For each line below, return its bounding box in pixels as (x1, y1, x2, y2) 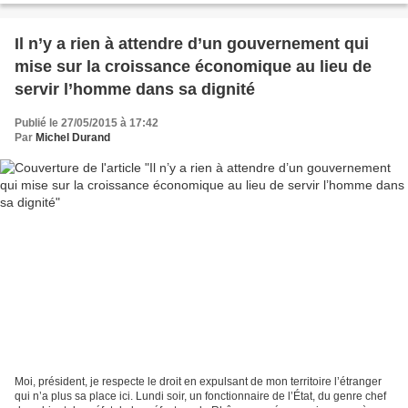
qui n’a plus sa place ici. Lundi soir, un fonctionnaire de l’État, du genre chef (15, 389, 386, 403)
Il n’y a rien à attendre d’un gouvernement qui (15, 35, 369, 54)
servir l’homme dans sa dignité (15, 80, 255, 99)
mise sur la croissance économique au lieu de (15, 57, 372, 76)
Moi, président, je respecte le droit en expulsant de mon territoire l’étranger (15, 374, 382, 388)
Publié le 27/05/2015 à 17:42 (15, 117, 158, 130)
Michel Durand (36, 131, 110, 145)
